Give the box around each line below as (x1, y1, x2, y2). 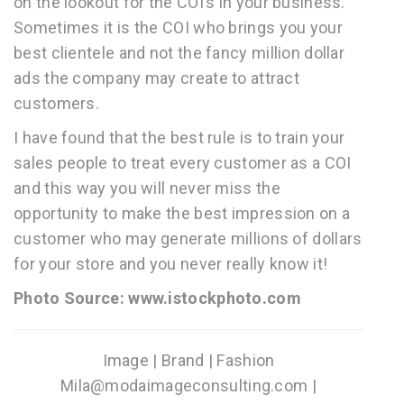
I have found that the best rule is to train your (14, 128, 345, 147)
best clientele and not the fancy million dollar (14, 43, 345, 62)
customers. (14, 94, 100, 113)
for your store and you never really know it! (14, 254, 328, 273)
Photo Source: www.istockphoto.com (14, 289, 301, 308)
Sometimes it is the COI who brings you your (14, 18, 343, 37)
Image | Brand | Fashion (102, 351, 275, 370)
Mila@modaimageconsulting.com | (60, 376, 317, 395)
